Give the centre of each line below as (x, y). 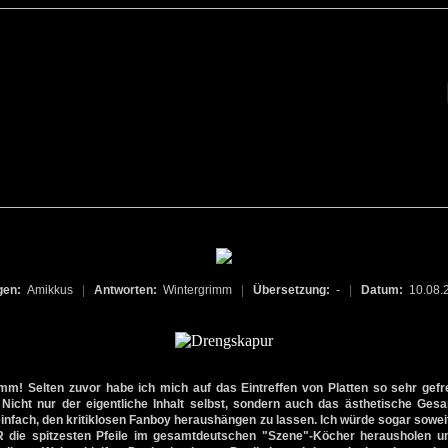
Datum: (385, 290)
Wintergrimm (202, 290)
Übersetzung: (294, 290)
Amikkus (54, 290)
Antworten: (128, 290)
